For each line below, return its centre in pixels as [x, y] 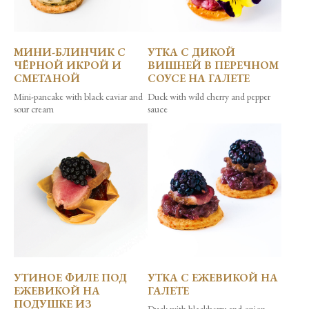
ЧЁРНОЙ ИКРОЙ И [68, 66]
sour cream [34, 109]
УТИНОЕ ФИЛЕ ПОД [70, 278]
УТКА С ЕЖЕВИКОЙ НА [213, 278]
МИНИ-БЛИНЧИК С [70, 52]
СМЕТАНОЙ [47, 79]
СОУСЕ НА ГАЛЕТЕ [199, 79]
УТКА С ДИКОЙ [191, 52]
